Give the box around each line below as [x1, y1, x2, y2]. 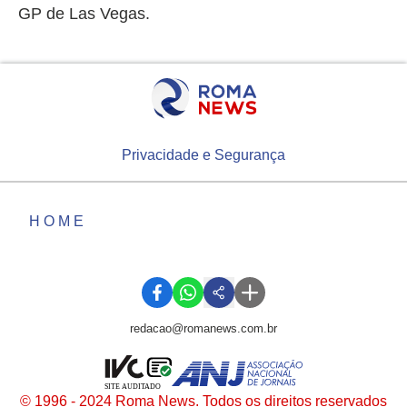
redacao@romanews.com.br [130, 321, 277, 335]
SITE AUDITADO [104, 382, 162, 392]
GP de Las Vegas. [18, 4, 150, 23]
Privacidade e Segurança [122, 146, 285, 163]
